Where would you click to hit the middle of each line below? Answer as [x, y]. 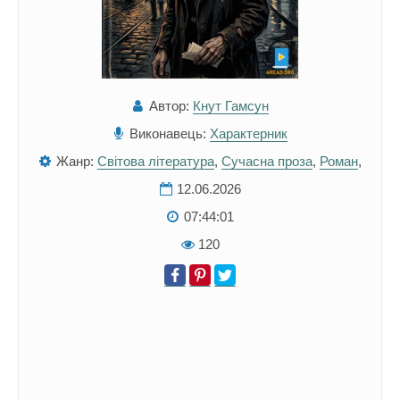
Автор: [169, 105]
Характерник [249, 133]
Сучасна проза [267, 161]
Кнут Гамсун [230, 105]
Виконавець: [168, 133]
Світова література [155, 161]
